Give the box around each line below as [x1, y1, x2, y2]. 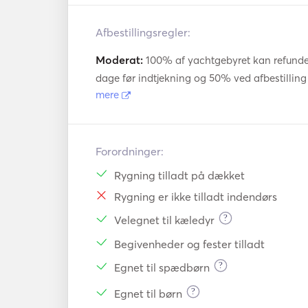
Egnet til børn [114, 287, 182, 300]
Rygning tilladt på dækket [114, 168, 245, 182]
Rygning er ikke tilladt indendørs [114, 189, 277, 203]
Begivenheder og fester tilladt [114, 236, 265, 251]
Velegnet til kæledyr [114, 213, 214, 227]
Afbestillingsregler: [96, 25, 190, 39]
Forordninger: [96, 144, 164, 158]
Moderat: [96, 53, 143, 67]
